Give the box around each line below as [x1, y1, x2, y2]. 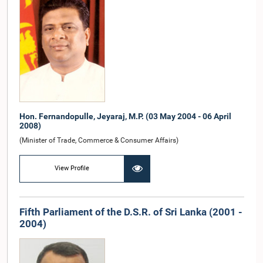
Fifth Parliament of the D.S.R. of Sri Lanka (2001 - [19, 205, 242, 218]
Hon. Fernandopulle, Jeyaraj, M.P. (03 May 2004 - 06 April [19, 111, 231, 121]
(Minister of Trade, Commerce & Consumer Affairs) [19, 136, 178, 144]
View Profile [55, 164, 90, 172]
